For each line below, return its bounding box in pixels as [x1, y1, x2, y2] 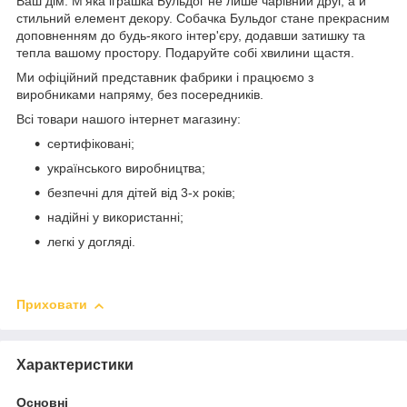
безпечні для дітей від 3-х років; [47, 185, 235, 201]
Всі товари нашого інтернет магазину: [16, 112, 241, 127]
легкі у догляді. [47, 234, 135, 250]
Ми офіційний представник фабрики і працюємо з [16, 70, 313, 85]
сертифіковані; [47, 136, 134, 152]
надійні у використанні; [47, 210, 184, 225]
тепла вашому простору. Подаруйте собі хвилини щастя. [16, 45, 354, 61]
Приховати [16, 297, 87, 313]
